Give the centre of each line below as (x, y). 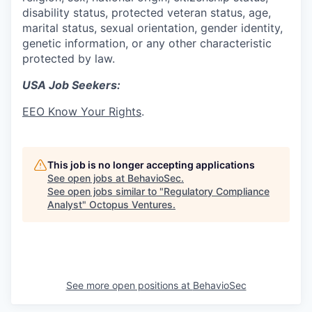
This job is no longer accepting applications (151, 164)
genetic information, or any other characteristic (147, 43)
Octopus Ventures (131, 204)
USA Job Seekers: (71, 85)
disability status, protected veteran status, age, (147, 12)
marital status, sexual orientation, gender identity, (153, 28)
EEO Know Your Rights (82, 111)
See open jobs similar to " (106, 191)
